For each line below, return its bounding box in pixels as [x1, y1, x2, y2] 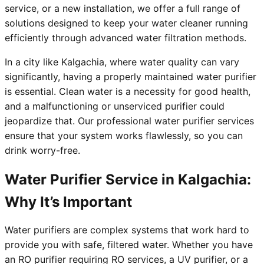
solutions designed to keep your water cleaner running [5, 17, 248, 29]
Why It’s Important [5, 193, 132, 211]
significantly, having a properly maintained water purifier [5, 71, 256, 83]
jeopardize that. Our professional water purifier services [5, 115, 254, 127]
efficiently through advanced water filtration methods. [5, 32, 246, 44]
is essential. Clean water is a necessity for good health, [5, 85, 250, 98]
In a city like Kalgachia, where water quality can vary [5, 56, 239, 68]
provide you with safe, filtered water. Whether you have [5, 239, 253, 251]
